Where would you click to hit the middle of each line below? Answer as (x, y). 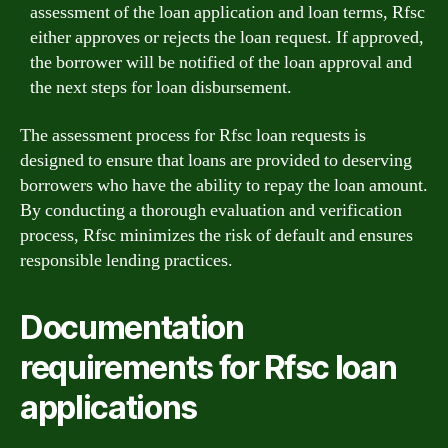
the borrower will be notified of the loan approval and (221, 62)
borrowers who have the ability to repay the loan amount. (224, 185)
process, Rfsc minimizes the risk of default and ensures (216, 235)
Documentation (132, 327)
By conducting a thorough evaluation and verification (211, 210)
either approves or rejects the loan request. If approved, (227, 37)
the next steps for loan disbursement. (161, 87)
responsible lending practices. (126, 260)
